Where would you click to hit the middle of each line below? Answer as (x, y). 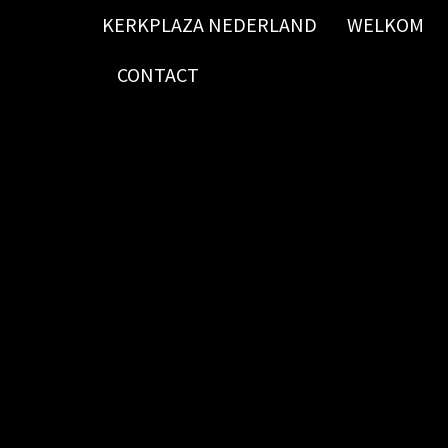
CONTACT (158, 74)
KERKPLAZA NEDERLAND (209, 24)
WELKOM (385, 24)
